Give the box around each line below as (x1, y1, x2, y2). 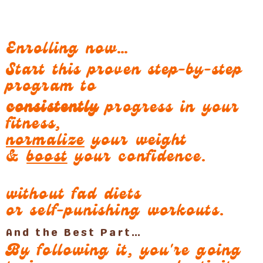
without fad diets (6, 184, 141, 208)
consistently (6, 97, 99, 121)
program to (6, 76, 96, 100)
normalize (6, 130, 85, 154)
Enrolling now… (6, 38, 130, 62)
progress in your (99, 97, 239, 121)
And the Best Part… (6, 226, 142, 239)
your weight (84, 130, 187, 154)
